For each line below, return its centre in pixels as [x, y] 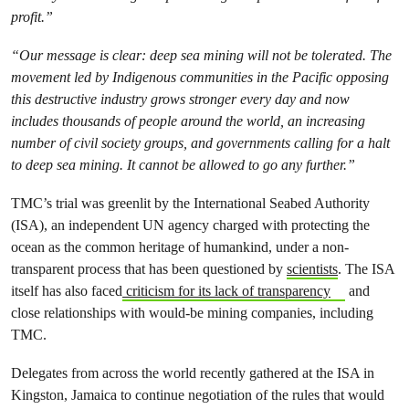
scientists [312, 268]
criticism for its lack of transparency [226, 290]
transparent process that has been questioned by [149, 268]
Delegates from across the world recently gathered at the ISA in [193, 372]
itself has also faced [67, 290]
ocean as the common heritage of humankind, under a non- [180, 246]
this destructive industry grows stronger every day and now [180, 99]
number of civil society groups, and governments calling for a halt [200, 142]
